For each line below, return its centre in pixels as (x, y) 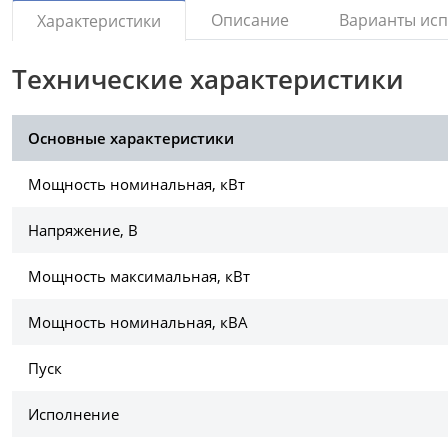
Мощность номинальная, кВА (138, 322)
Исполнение (73, 414)
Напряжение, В (83, 230)
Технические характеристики (208, 79)
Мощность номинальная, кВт (136, 184)
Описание (250, 20)
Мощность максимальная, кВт (139, 276)
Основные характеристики (131, 138)
